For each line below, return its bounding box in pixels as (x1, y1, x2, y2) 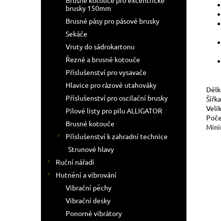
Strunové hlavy (68, 145, 114, 153)
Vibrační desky (66, 196, 110, 205)
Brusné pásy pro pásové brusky (66, 16, 159, 25)
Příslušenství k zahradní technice (66, 132, 168, 141)
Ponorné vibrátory (66, 209, 122, 218)
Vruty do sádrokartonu (66, 42, 135, 51)
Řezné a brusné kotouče (66, 55, 140, 64)
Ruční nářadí (56, 157, 94, 166)
